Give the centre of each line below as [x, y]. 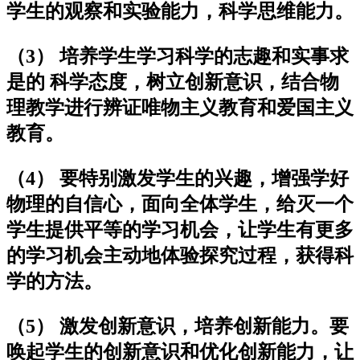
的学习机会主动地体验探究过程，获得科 [180, 255]
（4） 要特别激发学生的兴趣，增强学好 [178, 178]
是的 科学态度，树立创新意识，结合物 [173, 82]
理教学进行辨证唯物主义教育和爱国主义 [180, 107]
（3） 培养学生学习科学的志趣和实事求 [178, 56]
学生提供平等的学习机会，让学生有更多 [180, 229]
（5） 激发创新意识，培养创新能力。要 [178, 326]
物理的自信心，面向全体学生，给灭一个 [180, 204]
